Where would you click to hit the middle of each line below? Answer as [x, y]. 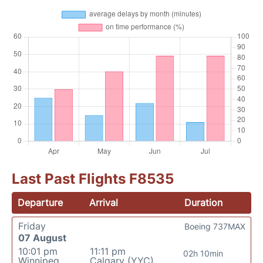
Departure [40, 202]
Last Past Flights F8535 [93, 178]
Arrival [104, 202]
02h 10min [203, 253]
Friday [32, 226]
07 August [42, 237]
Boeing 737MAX [215, 226]
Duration [203, 202]
